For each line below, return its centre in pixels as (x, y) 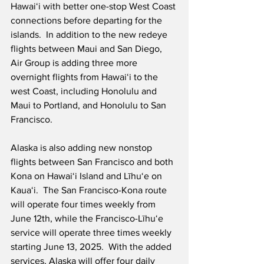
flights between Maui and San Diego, (88, 49)
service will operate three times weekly (92, 233)
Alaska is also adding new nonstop (82, 148)
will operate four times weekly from (84, 204)
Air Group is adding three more (75, 63)
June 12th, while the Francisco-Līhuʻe (88, 219)
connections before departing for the (88, 21)
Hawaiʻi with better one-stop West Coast (94, 6)
